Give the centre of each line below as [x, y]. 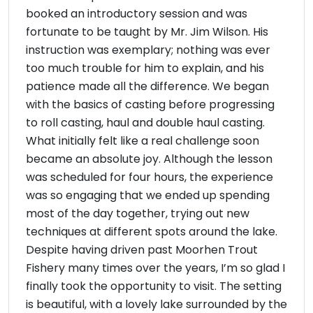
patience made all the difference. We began [147, 86]
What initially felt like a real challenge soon [143, 141]
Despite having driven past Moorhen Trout [142, 250]
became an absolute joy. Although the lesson [149, 159]
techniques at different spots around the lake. [152, 232]
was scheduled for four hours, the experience [150, 177]
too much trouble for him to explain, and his [145, 68]
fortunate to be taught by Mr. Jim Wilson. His [147, 32]
